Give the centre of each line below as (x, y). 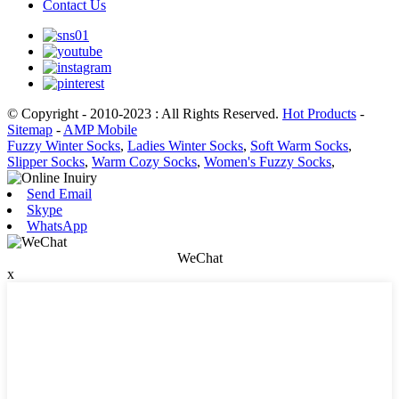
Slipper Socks (46, 161)
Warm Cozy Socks (144, 161)
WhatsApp (57, 225)
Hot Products (319, 113)
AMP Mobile (100, 129)
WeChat (199, 257)
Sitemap (30, 129)
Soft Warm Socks (299, 145)
